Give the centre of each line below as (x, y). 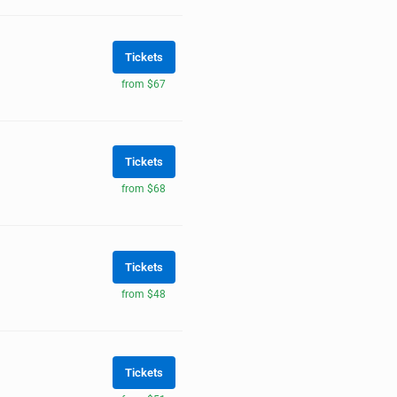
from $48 (144, 295)
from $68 (144, 189)
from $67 (144, 84)
